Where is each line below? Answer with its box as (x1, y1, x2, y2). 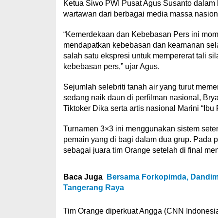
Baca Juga (63, 173, 103, 181)
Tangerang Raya (63, 183, 124, 192)
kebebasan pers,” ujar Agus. (63, 62, 160, 71)
